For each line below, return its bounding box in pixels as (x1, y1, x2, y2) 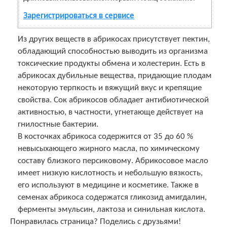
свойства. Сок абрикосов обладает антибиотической (18, 95, 209, 104)
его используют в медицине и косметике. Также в (18, 180, 199, 190)
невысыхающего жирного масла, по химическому (18, 144, 200, 153)
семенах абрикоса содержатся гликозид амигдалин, (18, 193, 207, 202)
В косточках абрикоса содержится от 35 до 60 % (18, 132, 193, 141)
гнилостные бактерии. (18, 120, 98, 129)
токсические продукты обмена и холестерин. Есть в (18, 59, 205, 68)
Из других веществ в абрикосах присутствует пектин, (18, 34, 210, 44)
